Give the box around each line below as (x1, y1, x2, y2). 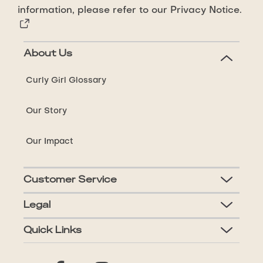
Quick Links (23, 225, 82, 235)
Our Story (25, 107, 67, 116)
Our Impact (25, 137, 73, 146)
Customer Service (23, 175, 117, 185)
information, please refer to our (18, 5, 170, 15)
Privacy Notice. (170, 5, 242, 15)
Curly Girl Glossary (25, 76, 106, 85)
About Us (23, 49, 72, 59)
